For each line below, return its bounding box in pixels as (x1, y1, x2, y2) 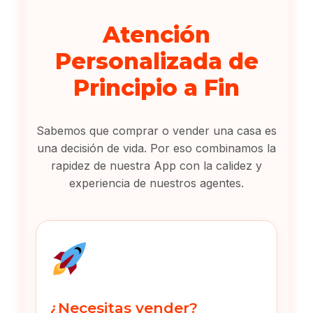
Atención (103, 20, 210, 48)
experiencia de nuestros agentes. (69, 175, 244, 190)
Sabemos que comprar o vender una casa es (36, 123, 277, 138)
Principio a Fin (73, 73, 240, 101)
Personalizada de (54, 47, 259, 75)
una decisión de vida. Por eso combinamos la (37, 140, 276, 155)
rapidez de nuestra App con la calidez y (51, 158, 262, 173)
